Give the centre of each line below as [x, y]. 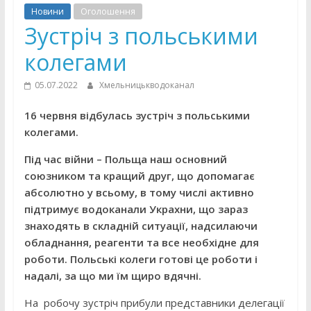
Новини [47, 11]
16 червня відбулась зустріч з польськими [137, 115]
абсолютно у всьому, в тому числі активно [139, 192]
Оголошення [108, 11]
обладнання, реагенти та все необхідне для [141, 242]
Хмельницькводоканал [146, 85]
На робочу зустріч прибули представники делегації [154, 303]
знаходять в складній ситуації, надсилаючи [141, 226]
